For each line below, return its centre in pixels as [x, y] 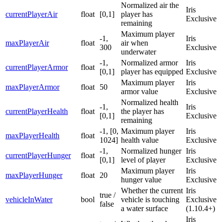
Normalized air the [150, 5]
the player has [142, 111]
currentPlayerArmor [37, 67]
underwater [139, 52]
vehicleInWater [29, 200]
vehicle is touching [150, 200]
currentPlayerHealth [37, 111]
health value [140, 140]
